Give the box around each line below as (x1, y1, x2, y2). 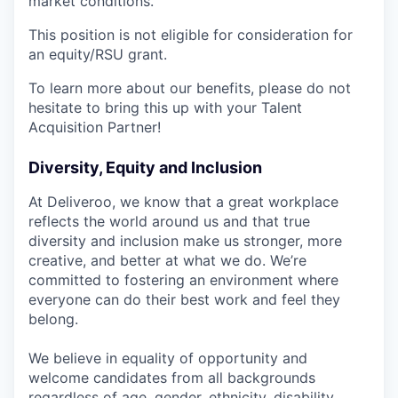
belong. (28, 309, 78, 328)
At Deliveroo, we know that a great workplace (28, 192, 338, 211)
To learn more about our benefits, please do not (28, 78, 351, 97)
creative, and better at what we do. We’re (28, 251, 306, 269)
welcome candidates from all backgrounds (28, 368, 315, 386)
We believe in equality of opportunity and (28, 348, 307, 367)
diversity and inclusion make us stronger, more (28, 231, 342, 250)
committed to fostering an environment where (28, 270, 338, 289)
